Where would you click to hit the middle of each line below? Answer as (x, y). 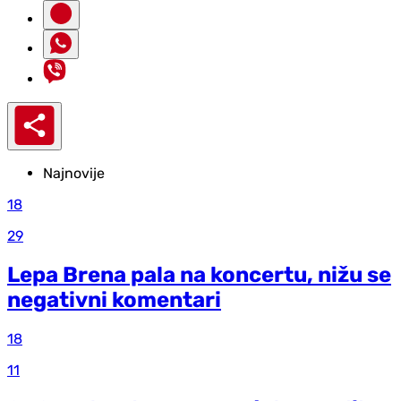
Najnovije (74, 174)
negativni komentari (114, 300)
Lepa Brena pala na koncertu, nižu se (199, 275)
